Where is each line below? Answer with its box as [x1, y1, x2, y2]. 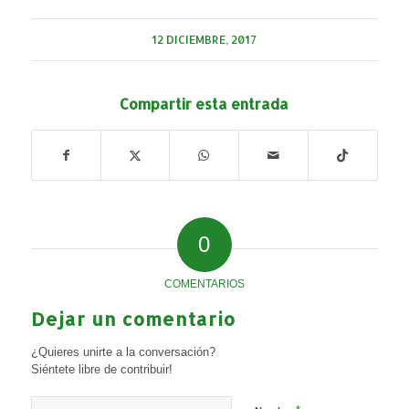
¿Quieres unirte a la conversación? [30, 345, 215, 360]
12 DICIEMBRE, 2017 [152, 32, 257, 47]
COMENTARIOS [163, 278, 245, 291]
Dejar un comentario [30, 307, 236, 331]
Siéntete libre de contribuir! [30, 362, 173, 377]
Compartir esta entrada [120, 94, 289, 114]
